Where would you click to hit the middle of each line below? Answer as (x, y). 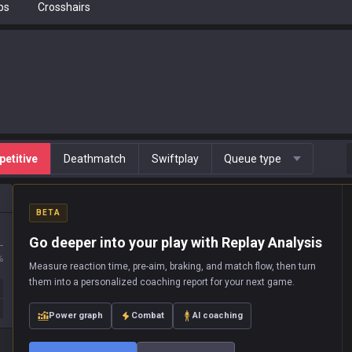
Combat (148, 315)
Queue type (253, 159)
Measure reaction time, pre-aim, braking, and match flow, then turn (172, 266)
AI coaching (218, 315)
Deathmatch (95, 159)
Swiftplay (175, 159)
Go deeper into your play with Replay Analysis (176, 242)
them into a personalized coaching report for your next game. (162, 282)
